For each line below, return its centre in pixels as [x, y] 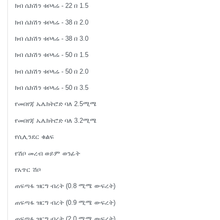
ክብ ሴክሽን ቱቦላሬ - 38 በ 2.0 [52, 22]
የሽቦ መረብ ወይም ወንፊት [48, 153]
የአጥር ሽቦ [28, 169]
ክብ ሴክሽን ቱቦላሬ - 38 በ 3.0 [52, 38]
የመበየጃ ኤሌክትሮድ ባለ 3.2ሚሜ [56, 120]
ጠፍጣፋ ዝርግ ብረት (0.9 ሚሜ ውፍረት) [65, 202]
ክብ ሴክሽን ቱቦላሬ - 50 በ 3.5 [52, 88]
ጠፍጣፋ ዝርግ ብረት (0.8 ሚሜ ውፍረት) [65, 186]
